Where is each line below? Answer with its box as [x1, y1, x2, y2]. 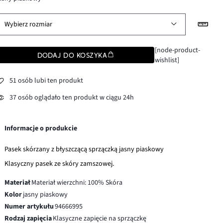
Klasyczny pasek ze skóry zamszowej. [4, 158, 114, 169]
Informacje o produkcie [4, 123, 78, 133]
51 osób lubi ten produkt [9, 76, 84, 86]
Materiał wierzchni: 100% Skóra [31, 177, 123, 188]
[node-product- [154, 45, 200, 55]
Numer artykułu [4, 201, 54, 212]
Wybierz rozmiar [4, 19, 53, 29]
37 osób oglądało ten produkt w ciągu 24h [9, 93, 134, 103]
